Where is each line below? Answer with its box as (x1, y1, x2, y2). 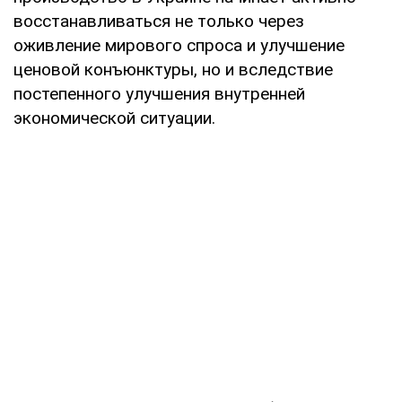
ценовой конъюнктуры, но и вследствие (13, 58, 333, 80)
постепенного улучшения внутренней (13, 83, 305, 104)
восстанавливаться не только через (13, 10, 304, 31)
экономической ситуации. (13, 107, 215, 128)
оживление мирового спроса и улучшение (13, 34, 345, 56)
